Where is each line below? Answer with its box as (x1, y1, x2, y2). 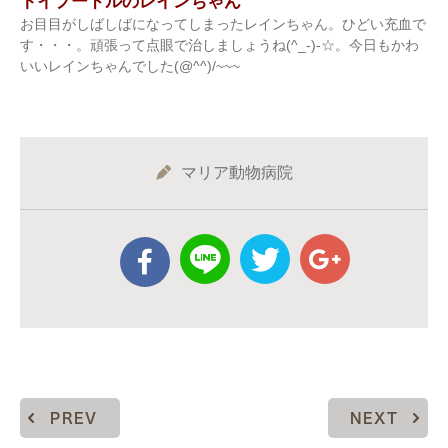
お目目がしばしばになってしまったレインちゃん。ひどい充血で (20, 16, 426, 32)
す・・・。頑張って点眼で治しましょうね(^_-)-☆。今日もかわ (20, 37, 419, 53)
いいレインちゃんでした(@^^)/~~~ (20, 58, 240, 74)
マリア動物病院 (180, 164, 293, 181)
